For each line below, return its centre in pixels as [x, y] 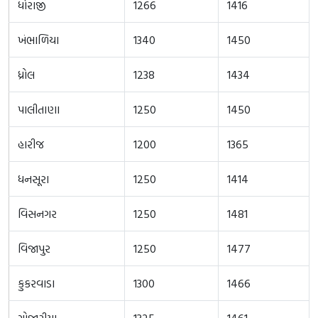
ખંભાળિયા [38, 39]
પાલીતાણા [39, 109]
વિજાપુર [34, 248]
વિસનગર [37, 213]
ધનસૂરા [33, 179]
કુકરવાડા [36, 283]
